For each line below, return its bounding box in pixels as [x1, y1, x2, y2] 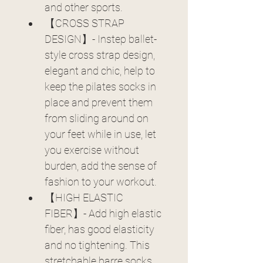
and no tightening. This [45, 239, 152, 251]
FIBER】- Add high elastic [45, 207, 164, 220]
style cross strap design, [45, 49, 157, 61]
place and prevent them [45, 96, 155, 109]
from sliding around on [45, 112, 151, 124]
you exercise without [45, 144, 141, 156]
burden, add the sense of [45, 160, 159, 172]
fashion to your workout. [45, 176, 157, 188]
